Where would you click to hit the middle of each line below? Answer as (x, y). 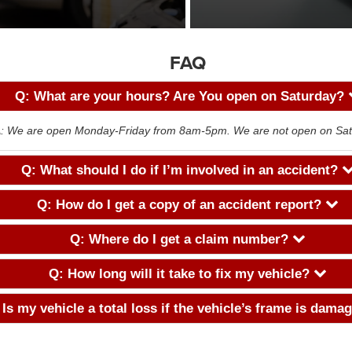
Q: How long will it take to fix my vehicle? (181, 274)
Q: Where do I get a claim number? (181, 239)
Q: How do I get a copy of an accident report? (181, 205)
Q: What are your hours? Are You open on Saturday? (181, 96)
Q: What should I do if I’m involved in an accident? (181, 170)
